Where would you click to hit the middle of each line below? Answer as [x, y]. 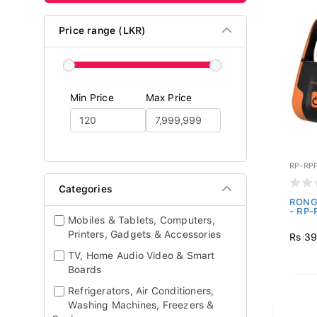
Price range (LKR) [103, 30]
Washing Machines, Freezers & [141, 305]
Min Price [92, 98]
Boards [85, 270]
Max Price [169, 98]
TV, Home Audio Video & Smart [142, 255]
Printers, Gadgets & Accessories [145, 234]
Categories [86, 189]
